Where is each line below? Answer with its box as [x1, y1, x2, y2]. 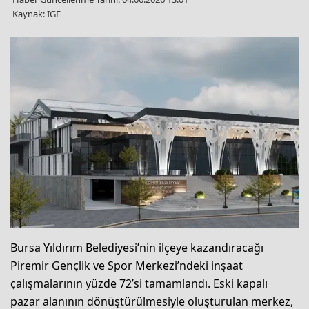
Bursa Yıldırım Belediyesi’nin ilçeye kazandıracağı [10, 240, 263, 256]
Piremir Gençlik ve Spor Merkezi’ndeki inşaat [10, 258, 243, 274]
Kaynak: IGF [12, 7, 61, 20]
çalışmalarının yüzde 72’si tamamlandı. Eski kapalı [10, 276, 268, 292]
